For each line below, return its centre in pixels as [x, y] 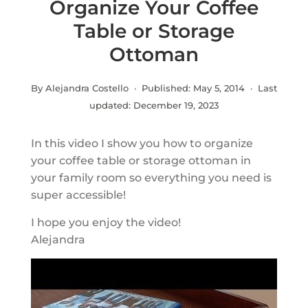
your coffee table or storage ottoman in [141, 161]
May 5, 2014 [219, 88]
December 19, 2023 [176, 105]
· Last [261, 88]
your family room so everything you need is [151, 178]
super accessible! [78, 195]
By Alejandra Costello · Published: [112, 88]
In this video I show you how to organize [142, 143]
